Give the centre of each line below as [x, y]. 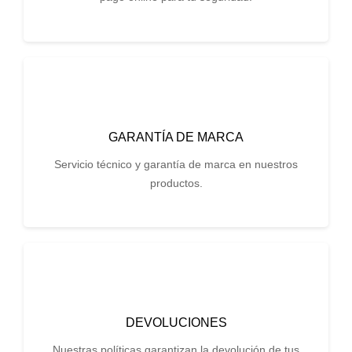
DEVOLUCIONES [176, 323]
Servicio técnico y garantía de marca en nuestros [176, 164]
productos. [176, 183]
